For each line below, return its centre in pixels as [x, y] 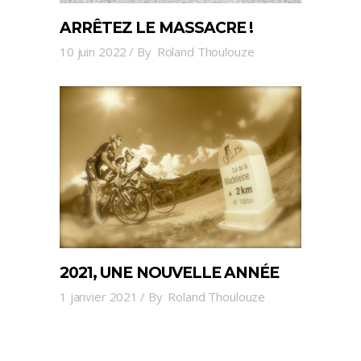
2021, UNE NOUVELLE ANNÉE [170, 273]
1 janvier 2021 [99, 297]
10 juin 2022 [93, 51]
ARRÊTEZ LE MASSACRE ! [157, 27]
